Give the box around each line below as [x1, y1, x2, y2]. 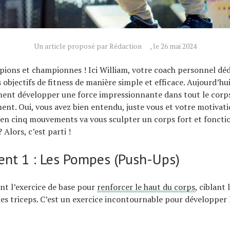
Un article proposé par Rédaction [33, 41, 142, 51]
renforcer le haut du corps [97, 181, 195, 193]
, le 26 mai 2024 [149, 41, 197, 51]
